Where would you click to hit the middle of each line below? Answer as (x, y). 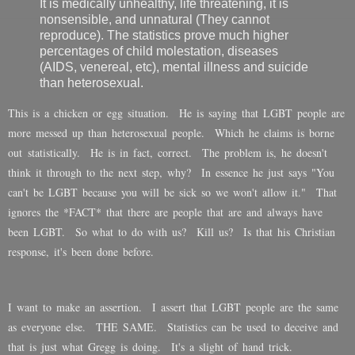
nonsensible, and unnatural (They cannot (155, 19)
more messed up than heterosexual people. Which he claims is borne (171, 133)
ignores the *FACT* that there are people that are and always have (165, 212)
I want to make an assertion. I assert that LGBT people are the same (173, 307)
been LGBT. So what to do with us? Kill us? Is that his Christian (172, 232)
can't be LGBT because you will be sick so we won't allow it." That (172, 193)
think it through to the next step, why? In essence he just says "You (171, 173)
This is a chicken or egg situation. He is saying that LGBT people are (176, 113)
